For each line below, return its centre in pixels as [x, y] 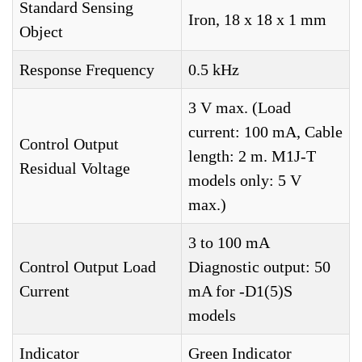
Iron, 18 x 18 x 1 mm [257, 19]
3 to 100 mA [229, 242]
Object [41, 32]
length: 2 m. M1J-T [252, 156]
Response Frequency [87, 69]
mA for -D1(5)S [240, 291]
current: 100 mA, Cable [265, 132]
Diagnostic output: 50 [259, 267]
